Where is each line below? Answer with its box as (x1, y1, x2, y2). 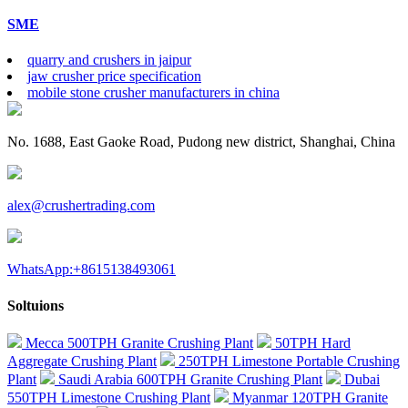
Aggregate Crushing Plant (7, 352, 157, 369)
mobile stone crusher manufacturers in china (27, 85, 280, 101)
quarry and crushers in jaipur (27, 52, 191, 68)
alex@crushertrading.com (7, 198, 155, 214)
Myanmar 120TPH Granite (229, 389, 388, 405)
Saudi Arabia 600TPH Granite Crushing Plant (55, 371, 322, 387)
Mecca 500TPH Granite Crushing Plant (22, 334, 253, 351)
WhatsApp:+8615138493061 (7, 261, 176, 278)
